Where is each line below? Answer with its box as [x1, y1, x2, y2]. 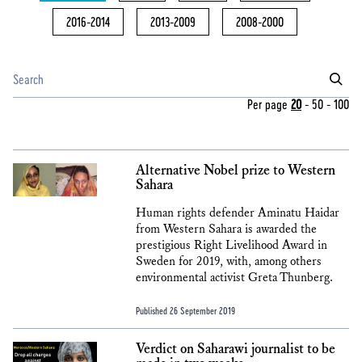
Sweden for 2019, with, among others [136, 254, 322, 269]
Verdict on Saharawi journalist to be [136, 340, 335, 358]
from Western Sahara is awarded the [136, 221, 317, 237]
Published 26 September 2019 [136, 305, 235, 316]
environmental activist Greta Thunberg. [136, 270, 333, 285]
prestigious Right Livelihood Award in [136, 238, 327, 253]
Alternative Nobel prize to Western [136, 162, 335, 179]
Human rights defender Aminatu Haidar [136, 205, 339, 221]
